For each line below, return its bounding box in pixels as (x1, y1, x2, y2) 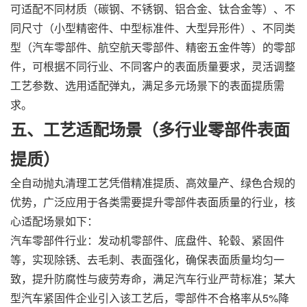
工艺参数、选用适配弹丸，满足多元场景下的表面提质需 (10, 77, 284, 94)
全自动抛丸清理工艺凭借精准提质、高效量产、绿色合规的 (10, 175, 295, 191)
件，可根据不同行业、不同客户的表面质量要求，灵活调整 (10, 58, 295, 75)
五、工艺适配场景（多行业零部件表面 (10, 117, 290, 141)
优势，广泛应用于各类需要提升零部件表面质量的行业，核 (10, 194, 295, 210)
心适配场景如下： (10, 213, 98, 230)
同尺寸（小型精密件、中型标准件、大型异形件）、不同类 (10, 20, 295, 36)
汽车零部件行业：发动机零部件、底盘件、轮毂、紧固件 (10, 232, 284, 249)
